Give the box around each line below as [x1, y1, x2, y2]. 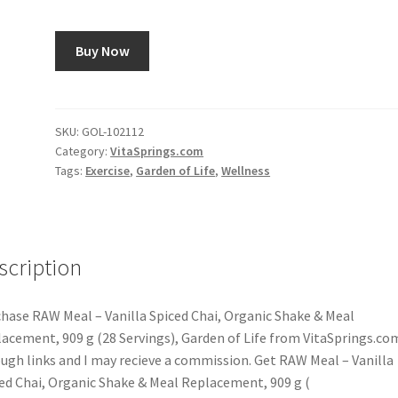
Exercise [85, 162, 131, 179]
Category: [55, 142, 111, 159]
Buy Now [75, 41, 130, 60]
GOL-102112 [82, 123, 145, 139]
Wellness [221, 162, 271, 179]
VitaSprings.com [110, 142, 204, 159]
